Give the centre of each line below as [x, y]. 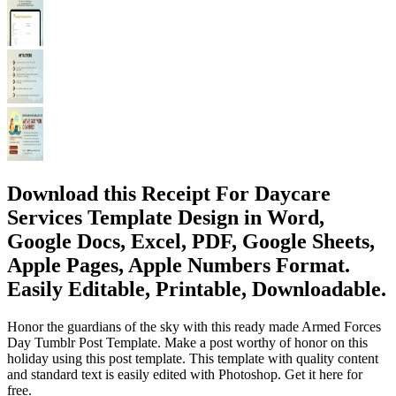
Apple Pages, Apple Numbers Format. [179, 265]
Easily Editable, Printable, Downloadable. [197, 289]
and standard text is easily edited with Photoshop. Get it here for [185, 374]
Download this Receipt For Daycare [169, 193]
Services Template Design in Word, [166, 217]
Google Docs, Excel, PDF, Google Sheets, [191, 241]
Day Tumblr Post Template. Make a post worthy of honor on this [187, 342]
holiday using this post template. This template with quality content [193, 358]
